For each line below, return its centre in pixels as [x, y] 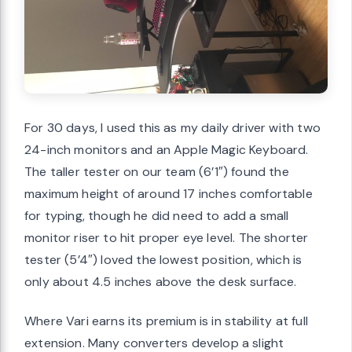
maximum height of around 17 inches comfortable [169, 193]
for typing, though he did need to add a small [157, 215]
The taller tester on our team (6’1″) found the [157, 171]
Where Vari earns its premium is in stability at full [166, 321]
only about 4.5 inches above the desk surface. [161, 281]
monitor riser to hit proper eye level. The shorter [167, 237]
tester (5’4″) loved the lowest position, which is [163, 259]
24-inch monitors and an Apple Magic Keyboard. [167, 149]
